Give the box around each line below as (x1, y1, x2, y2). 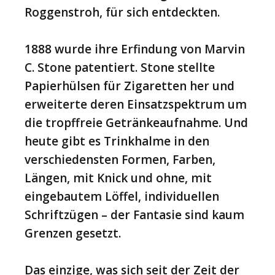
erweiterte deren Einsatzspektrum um (25, 96, 247, 112)
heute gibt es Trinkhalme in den (25, 133, 209, 149)
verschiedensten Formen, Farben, (25, 151, 215, 168)
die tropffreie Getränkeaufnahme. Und (25, 114, 248, 131)
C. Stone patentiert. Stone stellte (25, 59, 215, 76)
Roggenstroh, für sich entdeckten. (25, 4, 220, 20)
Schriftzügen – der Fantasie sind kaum (25, 206, 244, 223)
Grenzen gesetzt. (25, 225, 121, 241)
